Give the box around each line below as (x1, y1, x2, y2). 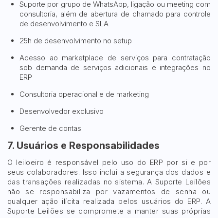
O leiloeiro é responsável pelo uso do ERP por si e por (7, 158, 211, 167)
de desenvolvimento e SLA (19, 19, 109, 28)
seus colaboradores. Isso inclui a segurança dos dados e (7, 167, 211, 177)
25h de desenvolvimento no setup (19, 36, 132, 45)
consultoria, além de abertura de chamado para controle (19, 9, 211, 18)
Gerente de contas (19, 124, 81, 133)
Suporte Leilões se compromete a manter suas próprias (7, 206, 211, 216)
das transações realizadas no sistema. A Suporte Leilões (7, 177, 211, 186)
